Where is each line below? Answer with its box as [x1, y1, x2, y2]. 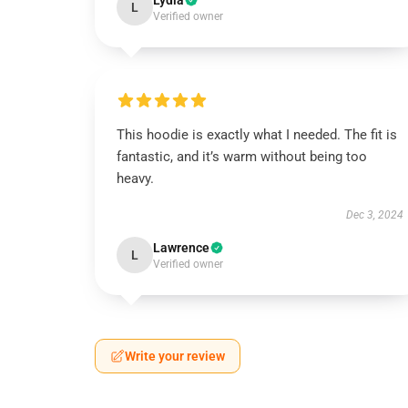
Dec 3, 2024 [345, 209, 403, 221]
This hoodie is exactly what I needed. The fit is [117, 127, 397, 143]
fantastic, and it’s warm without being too [117, 148, 367, 165]
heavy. [117, 170, 154, 187]
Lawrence [153, 240, 209, 255]
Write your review [125, 349, 225, 363]
